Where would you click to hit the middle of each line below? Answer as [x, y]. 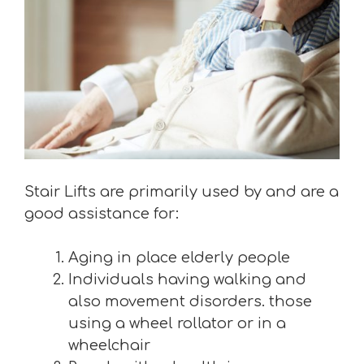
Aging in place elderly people [179, 258]
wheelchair [109, 345]
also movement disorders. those [190, 301]
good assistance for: [102, 214]
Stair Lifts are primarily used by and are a [182, 192]
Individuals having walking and [187, 279]
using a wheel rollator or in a [177, 323]
